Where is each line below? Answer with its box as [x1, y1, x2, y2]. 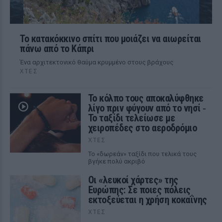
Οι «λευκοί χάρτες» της [88, 174, 178, 186]
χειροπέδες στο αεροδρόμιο [88, 122, 197, 134]
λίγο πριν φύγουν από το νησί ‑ [88, 102, 206, 114]
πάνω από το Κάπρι [20, 43, 94, 55]
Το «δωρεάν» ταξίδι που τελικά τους [88, 150, 197, 158]
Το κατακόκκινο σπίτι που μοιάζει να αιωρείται [20, 33, 201, 45]
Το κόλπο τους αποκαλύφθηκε [88, 92, 204, 104]
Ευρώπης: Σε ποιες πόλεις [88, 184, 191, 196]
